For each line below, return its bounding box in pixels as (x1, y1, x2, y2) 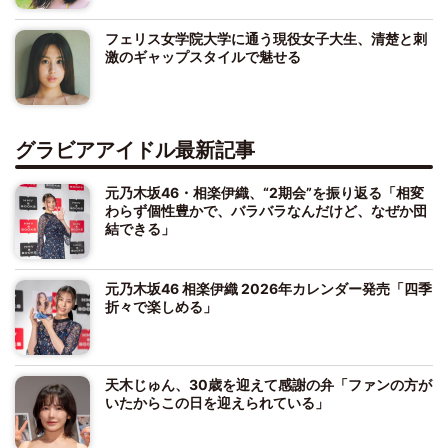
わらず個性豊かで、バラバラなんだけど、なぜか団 (105, 201, 427, 219)
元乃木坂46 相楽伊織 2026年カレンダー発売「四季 (105, 279, 432, 297)
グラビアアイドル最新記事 (15, 137, 255, 162)
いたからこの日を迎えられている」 (105, 393, 329, 411)
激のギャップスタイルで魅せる (105, 47, 301, 65)
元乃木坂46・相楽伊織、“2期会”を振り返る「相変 (105, 183, 424, 201)
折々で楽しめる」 (105, 297, 217, 315)
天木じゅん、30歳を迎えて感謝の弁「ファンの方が (105, 375, 432, 393)
